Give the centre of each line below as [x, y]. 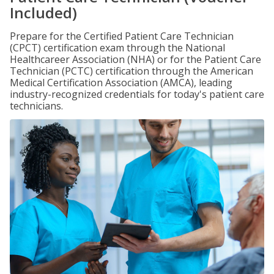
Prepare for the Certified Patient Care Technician [122, 36]
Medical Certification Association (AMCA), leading [121, 83]
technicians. [36, 106]
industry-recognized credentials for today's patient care [137, 94]
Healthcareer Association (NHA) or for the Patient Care [135, 59]
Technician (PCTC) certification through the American [131, 71]
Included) [43, 13]
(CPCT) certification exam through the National [117, 48]
